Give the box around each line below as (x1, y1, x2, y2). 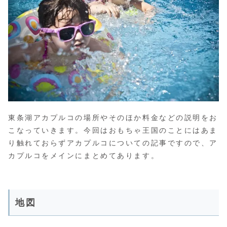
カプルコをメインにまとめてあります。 (8, 151, 160, 160)
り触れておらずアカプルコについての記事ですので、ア (8, 138, 218, 147)
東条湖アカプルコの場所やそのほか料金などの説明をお (8, 113, 218, 122)
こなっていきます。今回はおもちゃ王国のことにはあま (8, 126, 218, 134)
